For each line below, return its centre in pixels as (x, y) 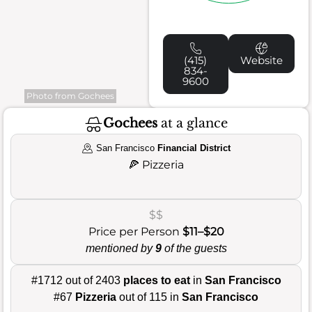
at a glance (193, 124)
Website (262, 60)
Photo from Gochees (70, 95)
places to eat (156, 280)
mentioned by (120, 248)
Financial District (194, 148)
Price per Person (135, 231)
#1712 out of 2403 (77, 280)
